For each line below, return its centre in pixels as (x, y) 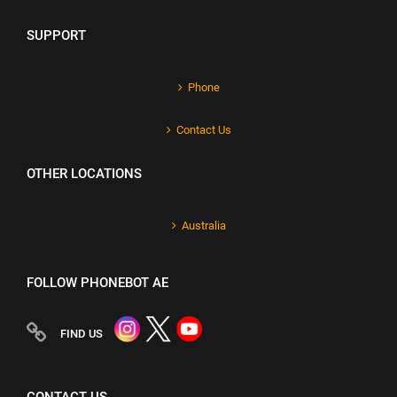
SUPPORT (56, 36)
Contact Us (203, 130)
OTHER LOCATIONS (84, 174)
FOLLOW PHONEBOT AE (97, 283)
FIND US (82, 334)
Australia (203, 226)
